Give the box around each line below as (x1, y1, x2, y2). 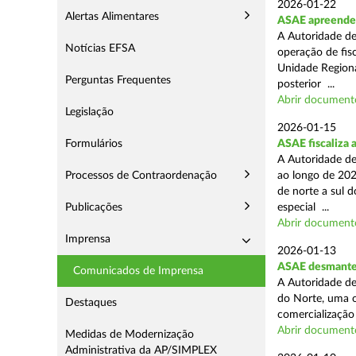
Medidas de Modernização (65, 329, 194, 340)
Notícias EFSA (65, 43, 135, 54)
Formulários (65, 138, 122, 149)
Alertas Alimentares (65, 11, 159, 22)
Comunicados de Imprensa (73, 265, 203, 277)
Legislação (65, 106, 114, 118)
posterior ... (277, 79, 335, 90)
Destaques (65, 297, 117, 308)
